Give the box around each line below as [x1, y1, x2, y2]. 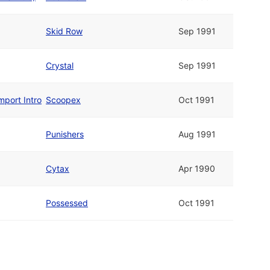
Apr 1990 [178, 163, 215, 174]
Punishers [46, 129, 84, 140]
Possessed [46, 198, 88, 209]
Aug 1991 [178, 129, 216, 140]
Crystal [46, 60, 74, 71]
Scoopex [46, 95, 81, 105]
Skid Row [46, 26, 83, 37]
